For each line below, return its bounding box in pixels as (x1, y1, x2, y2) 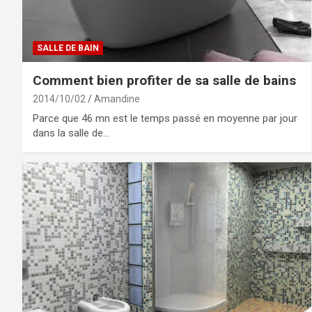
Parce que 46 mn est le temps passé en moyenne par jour (33, 111, 297, 125)
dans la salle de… (33, 126, 109, 139)
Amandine (94, 93, 140, 104)
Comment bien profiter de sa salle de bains (33, 72, 296, 88)
